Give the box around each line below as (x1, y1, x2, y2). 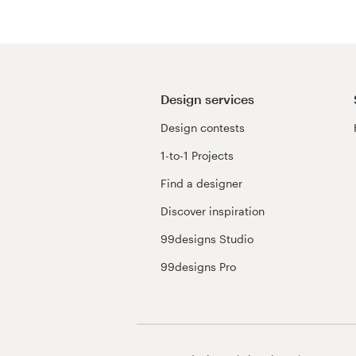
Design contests (161, 121, 245, 135)
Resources (13, 30, 75, 46)
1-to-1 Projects (161, 149, 234, 163)
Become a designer (13, 111, 128, 127)
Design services (161, 91, 254, 106)
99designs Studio (161, 232, 253, 246)
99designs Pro (161, 260, 236, 274)
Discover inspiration (161, 204, 265, 219)
